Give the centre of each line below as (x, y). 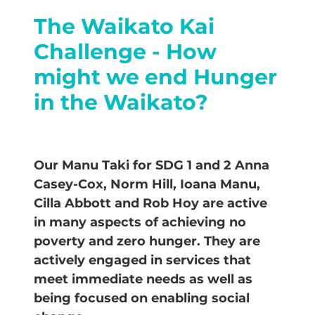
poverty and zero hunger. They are (147, 242)
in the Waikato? (121, 104)
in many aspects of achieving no (140, 223)
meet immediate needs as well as (143, 280)
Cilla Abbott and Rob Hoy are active (150, 204)
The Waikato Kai (124, 28)
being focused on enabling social (142, 299)
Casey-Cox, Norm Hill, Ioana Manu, (147, 185)
